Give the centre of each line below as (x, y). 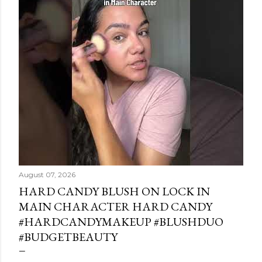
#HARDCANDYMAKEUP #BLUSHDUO (121, 222)
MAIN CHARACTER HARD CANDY (116, 206)
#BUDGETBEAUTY (68, 237)
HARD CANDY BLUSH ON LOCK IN (114, 191)
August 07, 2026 (47, 175)
